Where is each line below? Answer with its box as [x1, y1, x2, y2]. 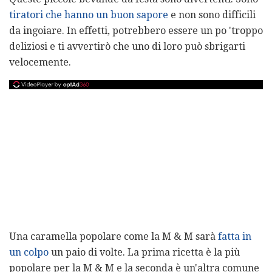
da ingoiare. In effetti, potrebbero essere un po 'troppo [9, 24, 263, 36]
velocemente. [9, 56, 71, 68]
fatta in [218, 230, 251, 242]
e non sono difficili [168, 8, 256, 21]
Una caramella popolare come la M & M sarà [9, 230, 218, 242]
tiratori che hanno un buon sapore [9, 8, 168, 21]
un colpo [9, 246, 49, 258]
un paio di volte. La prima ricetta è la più [49, 246, 240, 258]
